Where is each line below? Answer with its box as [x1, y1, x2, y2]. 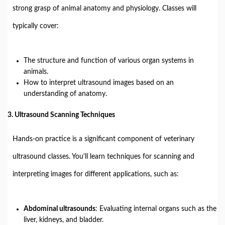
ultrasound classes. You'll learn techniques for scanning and [13, 153, 194, 160]
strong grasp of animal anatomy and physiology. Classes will [13, 5, 196, 12]
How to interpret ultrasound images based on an [24, 79, 174, 86]
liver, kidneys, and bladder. [24, 216, 103, 223]
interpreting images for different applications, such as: [13, 171, 179, 178]
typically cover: [13, 23, 59, 30]
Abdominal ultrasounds [24, 205, 95, 212]
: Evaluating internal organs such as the [95, 205, 216, 212]
